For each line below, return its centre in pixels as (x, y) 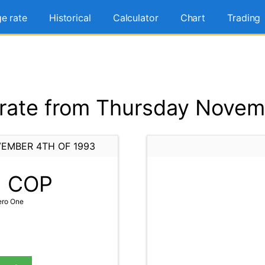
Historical (70, 18)
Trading (244, 18)
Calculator (135, 18)
